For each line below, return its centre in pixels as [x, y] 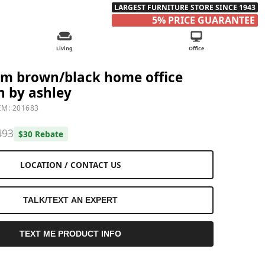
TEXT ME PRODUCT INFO [71, 234]
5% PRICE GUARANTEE [203, 20]
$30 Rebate [41, 134]
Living [65, 49]
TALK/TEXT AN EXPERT [71, 200]
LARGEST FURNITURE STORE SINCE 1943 [185, 7]
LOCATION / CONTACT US [71, 165]
